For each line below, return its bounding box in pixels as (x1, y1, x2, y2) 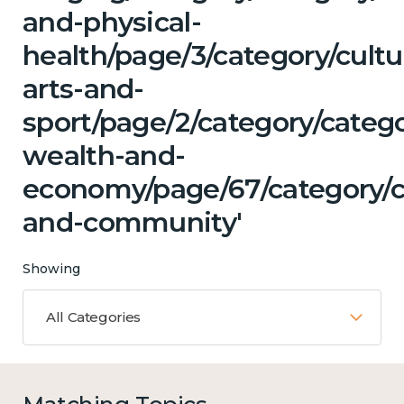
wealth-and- (23, 139, 186, 173)
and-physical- (23, 5, 202, 40)
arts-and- (23, 72, 144, 106)
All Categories (46, 308, 141, 326)
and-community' (23, 206, 243, 240)
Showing (23, 261, 80, 278)
